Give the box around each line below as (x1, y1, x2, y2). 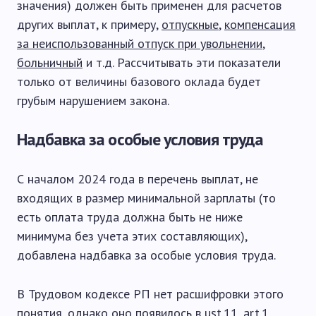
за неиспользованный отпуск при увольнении (17, 35, 262, 51)
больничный (17, 54, 83, 71)
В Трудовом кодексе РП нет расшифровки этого (17, 286, 284, 302)
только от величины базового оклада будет (17, 73, 261, 90)
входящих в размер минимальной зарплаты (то (17, 190, 276, 206)
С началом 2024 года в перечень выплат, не (17, 171, 258, 187)
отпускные (162, 16, 219, 32)
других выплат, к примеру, (17, 16, 162, 32)
